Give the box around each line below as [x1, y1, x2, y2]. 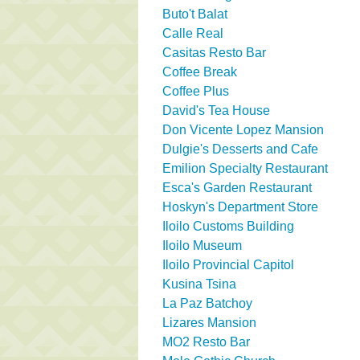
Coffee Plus [162, 84, 229, 98]
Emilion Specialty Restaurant [162, 161, 328, 175]
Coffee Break [162, 64, 237, 79]
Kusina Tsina [162, 276, 236, 291]
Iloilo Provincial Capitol [162, 257, 294, 272]
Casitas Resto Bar [162, 45, 266, 59]
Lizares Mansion [162, 315, 256, 329]
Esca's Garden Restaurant [162, 180, 312, 194]
